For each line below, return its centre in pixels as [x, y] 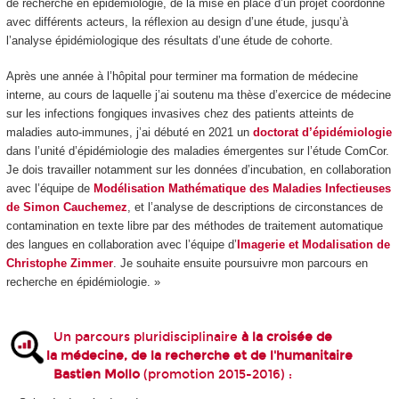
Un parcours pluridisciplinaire [147, 337]
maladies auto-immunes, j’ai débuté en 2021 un [129, 133]
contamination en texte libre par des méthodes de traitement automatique [194, 226]
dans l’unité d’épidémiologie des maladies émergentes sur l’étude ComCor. [197, 151]
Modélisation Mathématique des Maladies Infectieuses [242, 189]
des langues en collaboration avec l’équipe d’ [121, 245]
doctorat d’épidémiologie [322, 133]
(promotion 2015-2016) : [217, 374]
